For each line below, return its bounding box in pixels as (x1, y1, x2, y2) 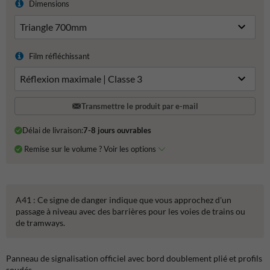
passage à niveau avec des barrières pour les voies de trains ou (16, 206, 245, 216)
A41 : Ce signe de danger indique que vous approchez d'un (16, 194, 231, 205)
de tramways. (16, 217, 65, 228)
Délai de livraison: (22, 125, 83, 136)
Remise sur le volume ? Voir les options (24, 143, 158, 154)
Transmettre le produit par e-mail (81, 101, 198, 111)
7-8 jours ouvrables (83, 125, 151, 136)
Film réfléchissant (28, 51, 90, 61)
